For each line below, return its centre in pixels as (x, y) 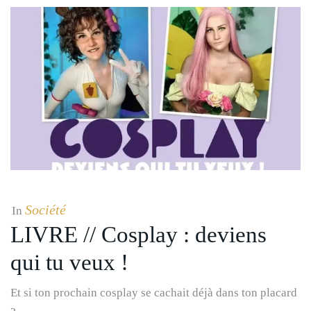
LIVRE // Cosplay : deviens (138, 234)
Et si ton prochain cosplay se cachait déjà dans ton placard (154, 292)
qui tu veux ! (69, 262)
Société (45, 209)
